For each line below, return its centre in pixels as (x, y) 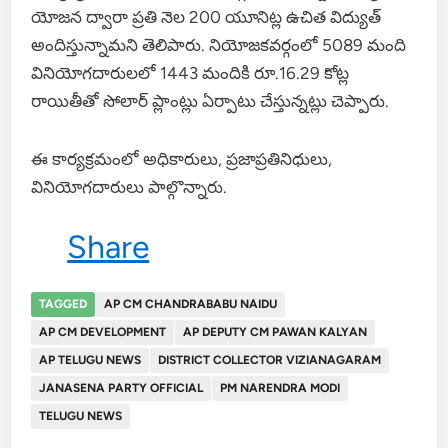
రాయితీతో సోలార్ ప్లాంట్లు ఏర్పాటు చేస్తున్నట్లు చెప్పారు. (210, 100)
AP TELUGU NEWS (90, 359)
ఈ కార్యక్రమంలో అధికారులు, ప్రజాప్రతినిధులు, (182, 158)
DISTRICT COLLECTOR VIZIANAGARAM (270, 359)
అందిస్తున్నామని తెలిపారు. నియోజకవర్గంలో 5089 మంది (219, 44)
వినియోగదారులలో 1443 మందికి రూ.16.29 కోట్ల (190, 72)
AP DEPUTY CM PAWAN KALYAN (275, 331)
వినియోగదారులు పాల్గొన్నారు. (129, 186)
